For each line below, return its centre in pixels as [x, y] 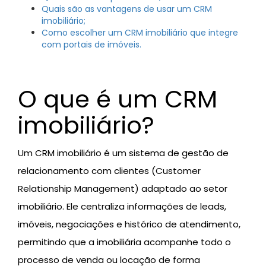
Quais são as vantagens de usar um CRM [127, 9]
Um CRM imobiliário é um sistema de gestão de [123, 153]
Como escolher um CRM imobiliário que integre [140, 33]
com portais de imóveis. [91, 45]
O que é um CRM [118, 99]
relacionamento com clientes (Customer [109, 171]
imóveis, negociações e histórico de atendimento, [129, 224]
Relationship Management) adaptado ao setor [123, 189]
